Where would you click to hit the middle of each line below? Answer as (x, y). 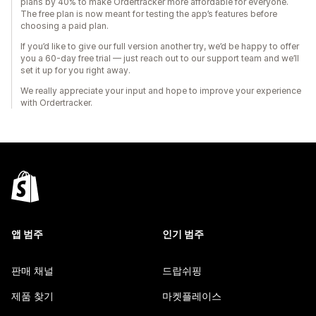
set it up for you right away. (75, 70)
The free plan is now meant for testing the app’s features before (149, 14)
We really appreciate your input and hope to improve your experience (161, 91)
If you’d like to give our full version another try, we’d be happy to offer (160, 46)
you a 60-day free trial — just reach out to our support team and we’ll (160, 58)
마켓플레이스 (192, 296)
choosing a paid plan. (65, 26)
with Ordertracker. (56, 103)
